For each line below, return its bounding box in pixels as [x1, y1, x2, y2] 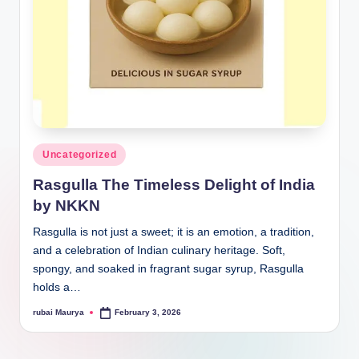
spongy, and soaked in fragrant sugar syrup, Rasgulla [33, 262, 304, 275]
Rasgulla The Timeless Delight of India [33, 175, 315, 193]
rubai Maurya [33, 308, 84, 317]
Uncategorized [42, 149, 117, 161]
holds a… [33, 280, 81, 293]
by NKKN [33, 196, 100, 214]
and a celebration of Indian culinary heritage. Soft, [33, 244, 285, 256]
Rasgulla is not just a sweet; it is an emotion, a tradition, [33, 225, 314, 238]
